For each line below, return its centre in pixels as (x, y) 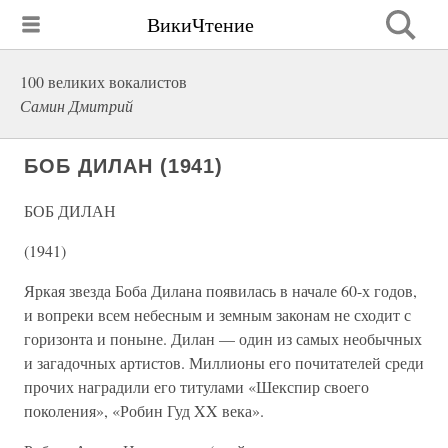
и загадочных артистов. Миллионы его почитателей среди (224, 362)
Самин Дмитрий (76, 105)
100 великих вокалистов (103, 81)
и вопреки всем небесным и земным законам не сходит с (217, 314)
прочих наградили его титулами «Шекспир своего (196, 386)
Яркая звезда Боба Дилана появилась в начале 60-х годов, (220, 290)
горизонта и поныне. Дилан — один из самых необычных (223, 338)
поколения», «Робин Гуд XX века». (144, 410)
